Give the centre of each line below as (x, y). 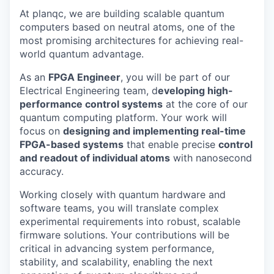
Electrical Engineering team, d (89, 90)
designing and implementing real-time (154, 131)
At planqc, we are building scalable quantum (122, 13)
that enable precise (171, 144)
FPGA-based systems (72, 144)
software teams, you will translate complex (119, 208)
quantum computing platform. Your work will (123, 117)
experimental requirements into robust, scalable (130, 221)
